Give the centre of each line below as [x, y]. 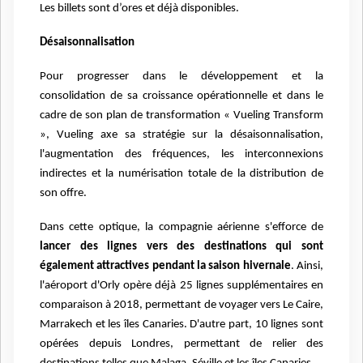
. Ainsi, [307, 266]
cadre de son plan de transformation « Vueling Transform [181, 115]
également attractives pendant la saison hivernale [165, 266]
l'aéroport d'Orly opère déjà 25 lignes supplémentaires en [181, 285]
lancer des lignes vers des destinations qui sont [181, 246]
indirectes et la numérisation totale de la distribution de [181, 173]
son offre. [63, 193]
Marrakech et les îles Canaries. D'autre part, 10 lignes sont [181, 324]
